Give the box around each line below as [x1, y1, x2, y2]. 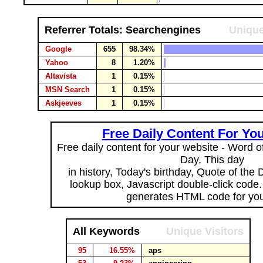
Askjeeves [41, 99, 86, 107]
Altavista [41, 72, 81, 80]
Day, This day [180, 154, 244, 166]
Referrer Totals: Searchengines [45, 24, 201, 36]
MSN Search [41, 85, 95, 94]
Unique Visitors [166, 225, 244, 237]
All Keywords [73, 225, 140, 237]
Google [41, 45, 76, 53]
